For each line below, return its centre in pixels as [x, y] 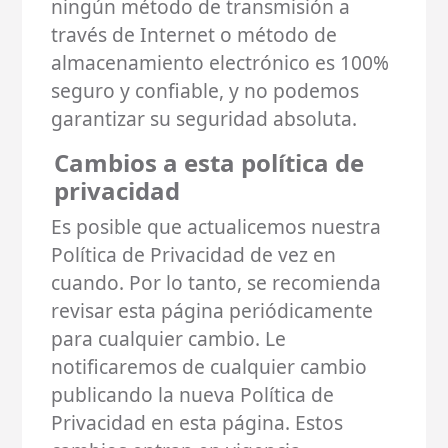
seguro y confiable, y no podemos [205, 90]
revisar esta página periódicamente [212, 310]
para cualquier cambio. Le [169, 338]
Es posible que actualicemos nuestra [216, 226]
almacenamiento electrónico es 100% [220, 62]
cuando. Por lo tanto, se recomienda [216, 282]
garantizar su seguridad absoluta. [204, 118]
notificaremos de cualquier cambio [209, 366]
